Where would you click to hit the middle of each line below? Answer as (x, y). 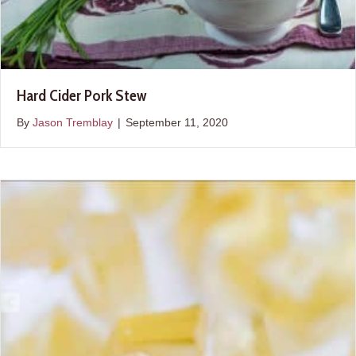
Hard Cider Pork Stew (81, 95)
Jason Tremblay (73, 122)
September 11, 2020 (177, 122)
